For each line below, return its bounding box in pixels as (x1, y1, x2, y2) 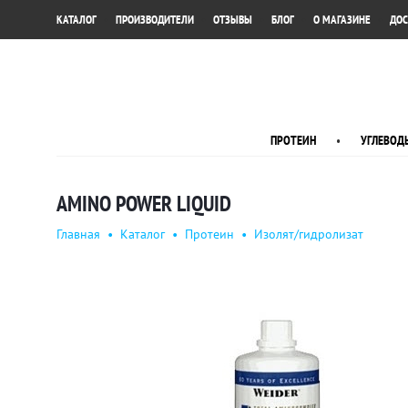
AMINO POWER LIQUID (56, 191, 231, 218)
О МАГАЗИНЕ (313, 13, 371, 27)
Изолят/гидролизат (254, 227, 363, 242)
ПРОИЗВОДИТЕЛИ (116, 13, 194, 27)
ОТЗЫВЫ (213, 13, 252, 27)
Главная (56, 227, 100, 242)
